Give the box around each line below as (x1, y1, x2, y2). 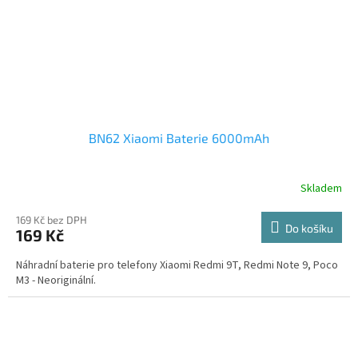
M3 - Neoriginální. (16, 272, 96, 289)
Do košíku (285, 221, 333, 236)
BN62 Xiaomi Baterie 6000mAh (89, 130, 269, 146)
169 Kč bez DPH (16, 213, 87, 227)
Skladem (300, 180, 342, 197)
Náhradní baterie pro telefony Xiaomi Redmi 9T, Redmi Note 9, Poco (16, 257, 338, 274)
